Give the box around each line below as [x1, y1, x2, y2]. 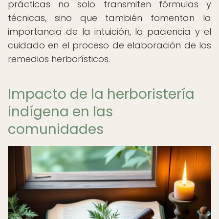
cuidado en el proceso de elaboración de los [8, 39, 211, 51]
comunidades [8, 120, 104, 139]
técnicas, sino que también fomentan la [8, 12, 211, 24]
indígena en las [8, 102, 113, 121]
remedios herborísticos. [8, 53, 110, 65]
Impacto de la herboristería [8, 85, 195, 104]
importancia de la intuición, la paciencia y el [8, 25, 211, 38]
